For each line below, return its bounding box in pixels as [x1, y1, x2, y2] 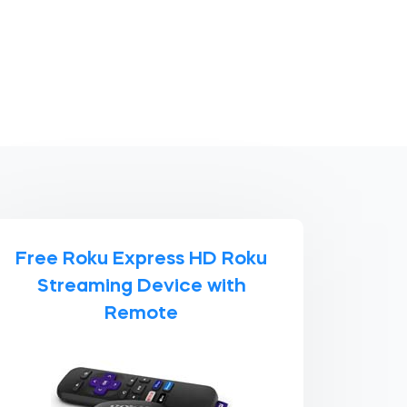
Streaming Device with [36, 277, 246, 296]
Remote [104, 304, 179, 323]
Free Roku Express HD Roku [15, 250, 268, 269]
